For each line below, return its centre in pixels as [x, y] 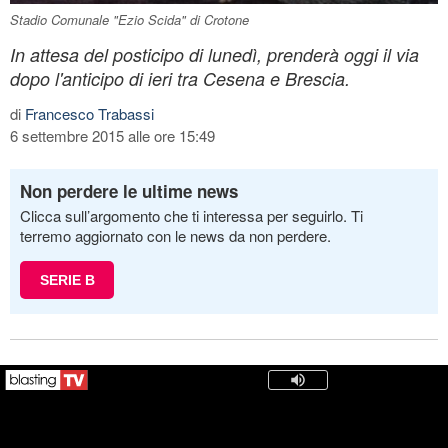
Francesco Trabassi [89, 113]
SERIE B [67, 279]
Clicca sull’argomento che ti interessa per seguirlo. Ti [191, 215]
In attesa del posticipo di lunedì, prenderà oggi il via [214, 54]
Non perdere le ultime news [129, 190]
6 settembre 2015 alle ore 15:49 [112, 135]
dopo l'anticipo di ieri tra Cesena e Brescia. [180, 78]
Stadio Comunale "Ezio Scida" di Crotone [129, 19]
